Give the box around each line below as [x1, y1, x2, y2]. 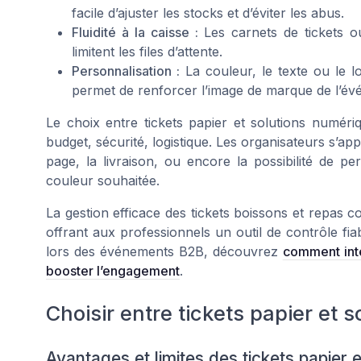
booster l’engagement [46, 263, 180, 280]
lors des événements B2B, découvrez [46, 243, 283, 260]
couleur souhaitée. [46, 172, 160, 189]
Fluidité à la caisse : [72, 24, 198, 41]
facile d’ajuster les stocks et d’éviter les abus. [72, 5, 344, 22]
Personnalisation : [72, 63, 180, 80]
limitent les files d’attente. [72, 44, 222, 60]
